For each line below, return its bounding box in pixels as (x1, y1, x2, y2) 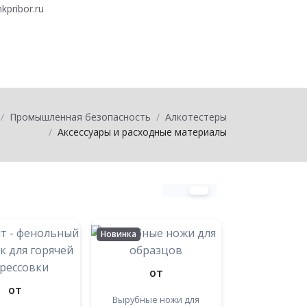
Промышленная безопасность (10, 110, 151, 123)
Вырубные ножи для (112, 293, 200, 306)
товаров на (40, 41, 106, 57)
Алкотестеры (165, 110, 227, 123)
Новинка (100, 228, 136, 240)
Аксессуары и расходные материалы (58, 125, 227, 138)
